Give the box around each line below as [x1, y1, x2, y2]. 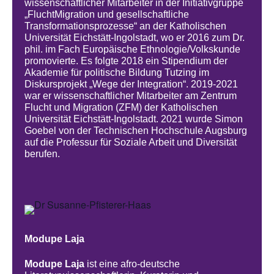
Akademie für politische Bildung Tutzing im [24, 67, 210, 78]
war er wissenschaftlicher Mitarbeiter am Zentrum [24, 91, 237, 102]
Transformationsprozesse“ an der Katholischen [24, 21, 227, 32]
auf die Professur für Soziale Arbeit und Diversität [24, 137, 237, 148]
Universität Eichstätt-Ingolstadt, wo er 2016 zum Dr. [24, 32, 245, 43]
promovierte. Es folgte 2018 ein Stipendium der [24, 56, 228, 67]
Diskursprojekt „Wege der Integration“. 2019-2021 [24, 79, 239, 90]
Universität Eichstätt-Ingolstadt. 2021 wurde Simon [24, 114, 243, 125]
